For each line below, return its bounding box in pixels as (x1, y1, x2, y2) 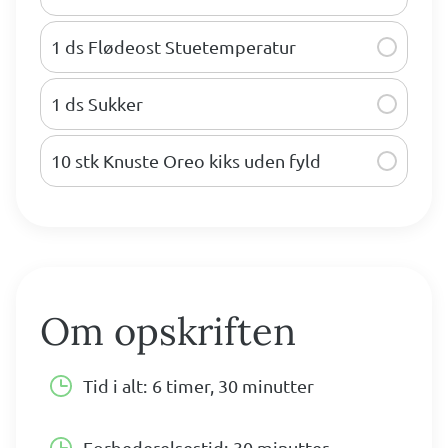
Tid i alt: (83, 375, 147, 397)
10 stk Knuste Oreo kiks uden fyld (51, 150, 321, 172)
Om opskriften (40, 307, 296, 356)
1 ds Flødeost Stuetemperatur (51, 36, 296, 58)
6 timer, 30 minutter (152, 375, 314, 397)
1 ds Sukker (51, 93, 143, 115)
